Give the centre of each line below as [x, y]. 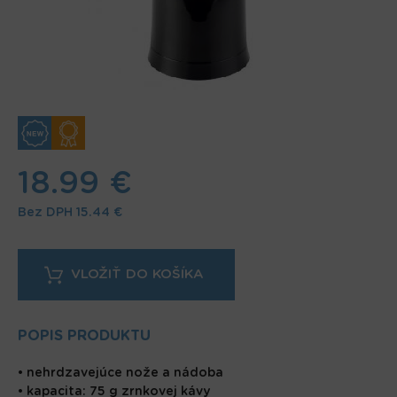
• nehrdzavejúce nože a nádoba [121, 373]
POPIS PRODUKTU [86, 336]
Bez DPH [45, 213]
